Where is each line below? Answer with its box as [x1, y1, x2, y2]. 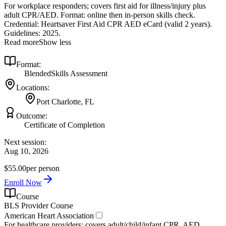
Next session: [4, 138, 46, 147]
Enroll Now [4, 178, 42, 187]
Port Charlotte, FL [36, 97, 94, 106]
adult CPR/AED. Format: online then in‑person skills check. [4, 11, 195, 20]
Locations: [16, 83, 49, 92]
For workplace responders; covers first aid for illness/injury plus [4, 2, 206, 11]
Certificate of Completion [24, 121, 105, 130]
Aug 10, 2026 [4, 147, 48, 156]
